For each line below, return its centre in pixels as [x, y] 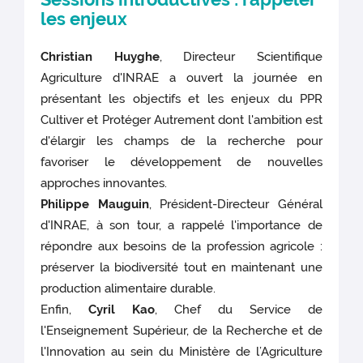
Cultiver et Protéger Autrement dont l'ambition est [181, 120]
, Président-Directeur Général [235, 204]
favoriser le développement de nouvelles [181, 162]
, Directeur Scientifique [241, 56]
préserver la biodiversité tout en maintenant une [181, 267]
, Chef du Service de [239, 309]
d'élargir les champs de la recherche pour [181, 141]
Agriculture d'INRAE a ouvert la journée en [181, 77]
